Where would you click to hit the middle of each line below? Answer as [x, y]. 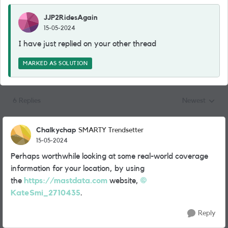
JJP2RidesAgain [71, 18]
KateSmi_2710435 [46, 193]
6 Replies [27, 101]
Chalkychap [56, 130]
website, [124, 181]
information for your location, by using [78, 168]
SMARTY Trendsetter [111, 130]
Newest [194, 101]
